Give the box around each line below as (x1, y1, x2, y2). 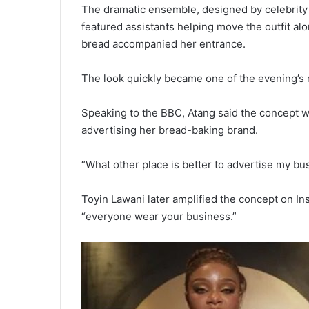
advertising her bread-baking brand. (81, 123, 258, 137)
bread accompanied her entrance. (81, 37, 246, 50)
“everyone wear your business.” (81, 209, 237, 223)
